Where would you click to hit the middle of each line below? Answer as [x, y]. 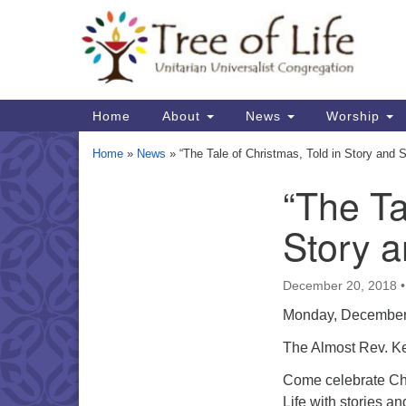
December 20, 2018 [340, 285]
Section [116, 201]
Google [215, 28]
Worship [353, 116]
